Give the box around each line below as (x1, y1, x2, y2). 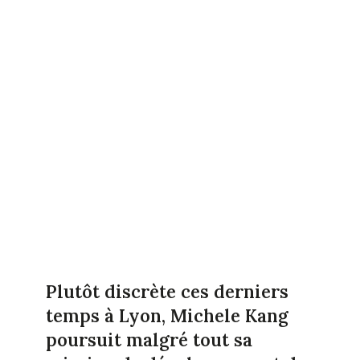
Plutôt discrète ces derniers (45, 280, 288, 303)
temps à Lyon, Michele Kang (45, 304, 288, 327)
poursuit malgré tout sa (45, 328, 252, 351)
